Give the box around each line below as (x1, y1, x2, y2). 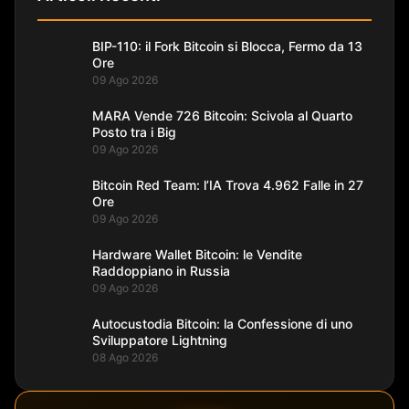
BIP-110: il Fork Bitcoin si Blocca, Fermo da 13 (92, 37, 362, 54)
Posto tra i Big (92, 123, 176, 140)
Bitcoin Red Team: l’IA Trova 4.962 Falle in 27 (92, 176, 363, 193)
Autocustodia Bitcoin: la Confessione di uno (92, 315, 352, 331)
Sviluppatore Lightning (92, 331, 227, 348)
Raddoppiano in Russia (92, 262, 230, 278)
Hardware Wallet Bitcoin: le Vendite (92, 246, 302, 262)
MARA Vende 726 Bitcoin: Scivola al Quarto (92, 107, 352, 123)
